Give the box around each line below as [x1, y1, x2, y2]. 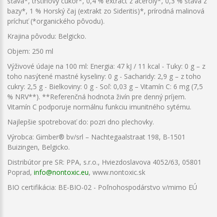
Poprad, [7, 167, 34, 177]
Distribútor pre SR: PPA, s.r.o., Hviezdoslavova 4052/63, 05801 [7, 157, 201, 167]
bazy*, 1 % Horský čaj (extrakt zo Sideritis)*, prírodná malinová [7, 6, 204, 15]
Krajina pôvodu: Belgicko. [7, 31, 86, 41]
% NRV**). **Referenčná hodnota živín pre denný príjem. [7, 92, 186, 101]
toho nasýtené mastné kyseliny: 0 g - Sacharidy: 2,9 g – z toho [7, 71, 201, 81]
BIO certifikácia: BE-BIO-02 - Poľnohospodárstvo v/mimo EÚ [7, 182, 197, 192]
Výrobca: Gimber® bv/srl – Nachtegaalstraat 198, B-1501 [7, 132, 186, 141]
